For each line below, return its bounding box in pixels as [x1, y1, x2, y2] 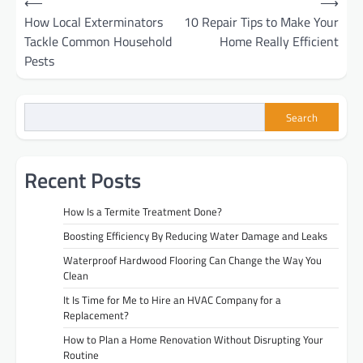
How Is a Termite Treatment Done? [63, 203, 222, 220]
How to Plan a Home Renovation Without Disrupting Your [63, 331, 323, 348]
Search [286, 109, 318, 126]
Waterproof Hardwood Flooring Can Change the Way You [63, 252, 322, 269]
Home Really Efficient [220, 32, 339, 52]
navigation [15, 15, 109, 48]
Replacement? [63, 307, 129, 324]
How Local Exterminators [24, 12, 163, 32]
